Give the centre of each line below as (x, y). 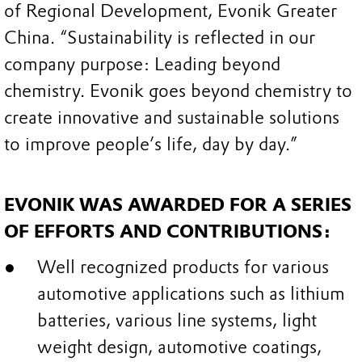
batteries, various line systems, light (177, 321)
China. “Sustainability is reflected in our (160, 37)
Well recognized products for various (183, 267)
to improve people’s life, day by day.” (151, 144)
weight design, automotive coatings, (179, 347)
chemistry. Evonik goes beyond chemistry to (178, 90)
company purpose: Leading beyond (142, 64)
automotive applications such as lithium (191, 294)
